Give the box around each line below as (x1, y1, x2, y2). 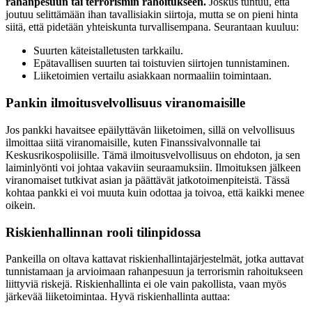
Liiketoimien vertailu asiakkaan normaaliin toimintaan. (33, 70, 272, 82)
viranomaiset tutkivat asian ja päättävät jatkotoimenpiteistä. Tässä (6, 173, 290, 186)
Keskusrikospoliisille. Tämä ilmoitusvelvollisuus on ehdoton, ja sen (6, 148, 300, 161)
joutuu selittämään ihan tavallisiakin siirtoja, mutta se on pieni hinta (6, 8, 298, 21)
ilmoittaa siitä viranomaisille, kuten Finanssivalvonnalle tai (6, 136, 260, 148)
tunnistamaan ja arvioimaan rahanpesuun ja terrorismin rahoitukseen (6, 265, 303, 278)
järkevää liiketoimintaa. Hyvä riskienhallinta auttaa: (6, 290, 230, 303)
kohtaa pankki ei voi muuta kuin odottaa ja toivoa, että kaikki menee (6, 186, 304, 198)
